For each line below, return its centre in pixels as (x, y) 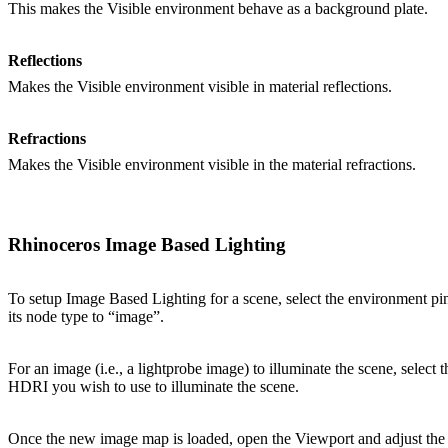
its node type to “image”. (86, 317)
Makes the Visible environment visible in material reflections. (200, 87)
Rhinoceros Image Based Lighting (147, 245)
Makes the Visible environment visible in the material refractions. (212, 165)
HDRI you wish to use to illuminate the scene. (153, 387)
